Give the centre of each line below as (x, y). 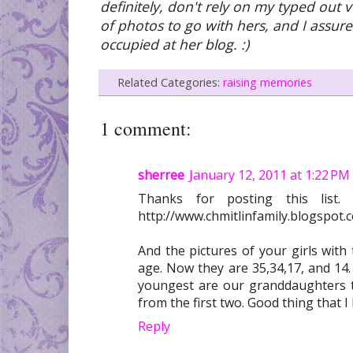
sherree (161, 175)
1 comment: (146, 128)
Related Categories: (171, 82)
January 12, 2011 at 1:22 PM (269, 175)
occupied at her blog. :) (175, 44)
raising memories (268, 82)
